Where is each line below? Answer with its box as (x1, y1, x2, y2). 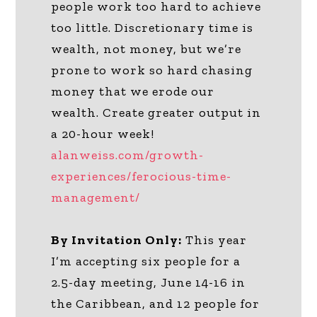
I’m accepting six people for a (51, 253, 241, 269)
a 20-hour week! (51, 125, 155, 142)
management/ (51, 189, 141, 205)
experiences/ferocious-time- (51, 168, 232, 184)
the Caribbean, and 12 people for (51, 295, 260, 311)
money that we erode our (51, 83, 215, 99)
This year (182, 231, 248, 248)
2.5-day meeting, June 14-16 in (51, 274, 246, 290)
